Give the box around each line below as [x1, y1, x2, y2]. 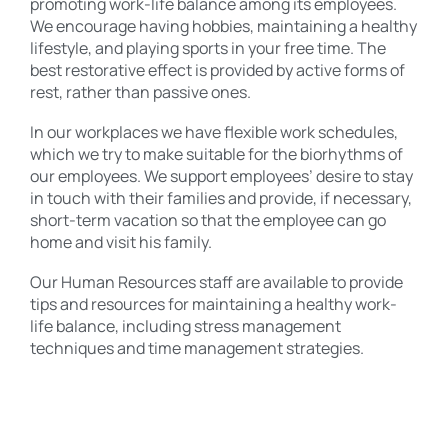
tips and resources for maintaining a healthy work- [30, 292, 397, 315]
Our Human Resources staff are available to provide [30, 270, 403, 293]
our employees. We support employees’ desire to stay [30, 164, 413, 187]
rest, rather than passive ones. [30, 80, 251, 103]
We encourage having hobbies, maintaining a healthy [30, 14, 417, 37]
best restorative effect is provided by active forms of [30, 58, 405, 81]
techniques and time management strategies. [30, 336, 364, 359]
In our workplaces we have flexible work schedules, [30, 120, 398, 143]
